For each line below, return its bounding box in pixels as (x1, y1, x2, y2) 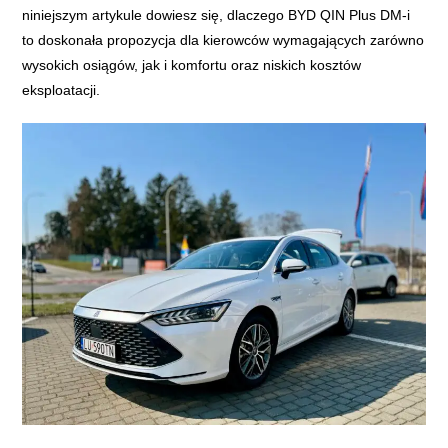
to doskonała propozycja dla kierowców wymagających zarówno (22, 31, 425, 48)
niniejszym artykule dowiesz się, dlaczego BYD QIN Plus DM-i (22, 6, 411, 23)
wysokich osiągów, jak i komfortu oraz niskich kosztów (22, 56, 362, 73)
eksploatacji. (22, 81, 101, 98)
